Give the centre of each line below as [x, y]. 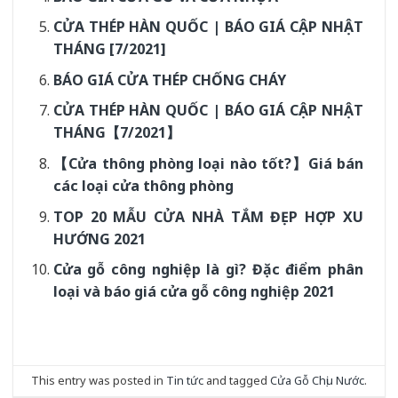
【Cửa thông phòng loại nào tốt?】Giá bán [208, 164]
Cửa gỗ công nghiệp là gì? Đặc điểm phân [208, 270]
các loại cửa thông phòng [143, 186]
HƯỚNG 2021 [99, 239]
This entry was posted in [99, 381]
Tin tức [185, 381]
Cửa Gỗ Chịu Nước [317, 381]
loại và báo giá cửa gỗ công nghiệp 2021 [194, 292]
